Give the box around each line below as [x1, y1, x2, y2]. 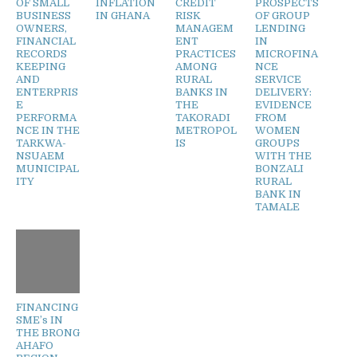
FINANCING [16, 300, 78, 313]
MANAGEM [175, 22, 233, 34]
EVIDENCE [255, 98, 312, 111]
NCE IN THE [16, 124, 80, 136]
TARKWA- [16, 136, 66, 149]
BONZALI [255, 162, 304, 175]
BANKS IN [175, 85, 228, 98]
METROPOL [175, 124, 237, 136]
